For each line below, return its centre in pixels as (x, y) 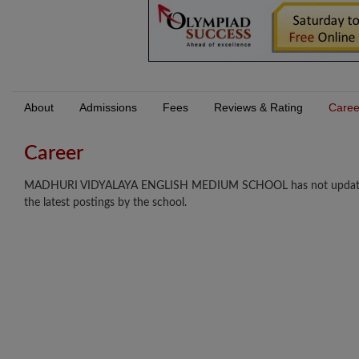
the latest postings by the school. (105, 203)
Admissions (108, 108)
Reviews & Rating (258, 108)
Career (54, 154)
